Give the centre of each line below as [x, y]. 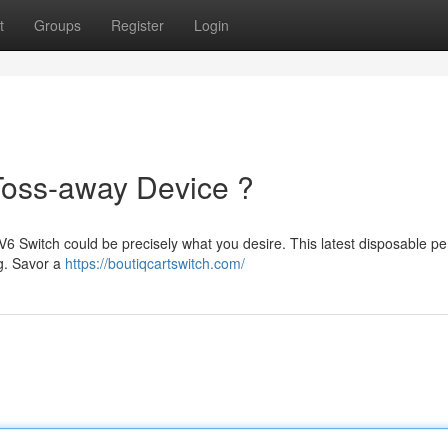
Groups [57, 25]
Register [137, 25]
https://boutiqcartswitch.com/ [155, 263]
